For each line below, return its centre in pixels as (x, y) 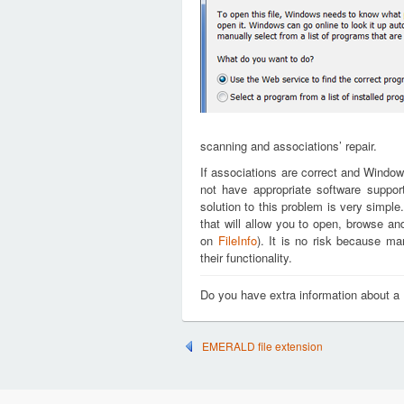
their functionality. (246, 257)
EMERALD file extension (262, 346)
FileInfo (237, 240)
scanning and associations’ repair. (289, 146)
